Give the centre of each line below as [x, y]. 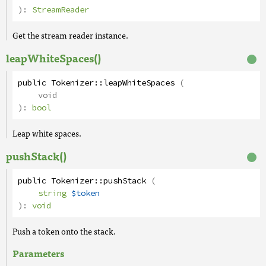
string [52, 193]
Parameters [38, 253]
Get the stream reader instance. [70, 35]
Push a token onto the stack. [64, 231]
